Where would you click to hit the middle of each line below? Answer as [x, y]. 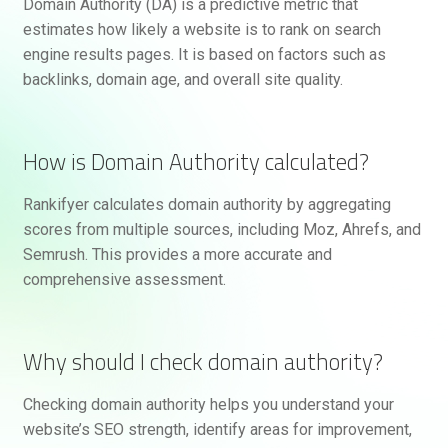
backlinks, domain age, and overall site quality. [182, 79]
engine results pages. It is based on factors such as [204, 54]
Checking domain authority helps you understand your [208, 405]
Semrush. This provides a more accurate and [177, 255]
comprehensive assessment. [124, 280]
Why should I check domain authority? [202, 361]
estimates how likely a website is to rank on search [201, 29]
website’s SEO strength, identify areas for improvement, [217, 430]
